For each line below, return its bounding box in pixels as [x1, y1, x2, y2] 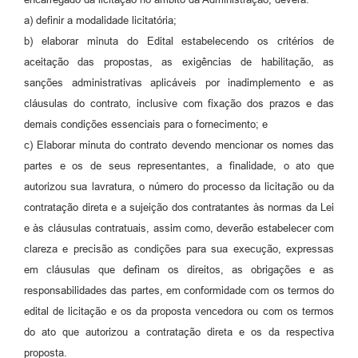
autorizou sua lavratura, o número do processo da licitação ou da [24, 180, 334, 193]
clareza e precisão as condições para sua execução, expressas [24, 242, 334, 255]
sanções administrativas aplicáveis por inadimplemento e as [24, 76, 334, 89]
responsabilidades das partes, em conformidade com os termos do [24, 284, 334, 296]
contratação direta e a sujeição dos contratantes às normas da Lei [24, 201, 334, 213]
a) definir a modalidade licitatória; [24, 14, 209, 26]
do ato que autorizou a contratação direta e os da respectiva [24, 325, 334, 338]
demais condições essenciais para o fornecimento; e [24, 117, 268, 130]
